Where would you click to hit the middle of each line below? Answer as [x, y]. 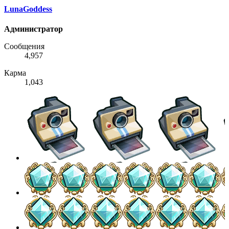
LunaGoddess [28, 9]
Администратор [33, 29]
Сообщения [24, 47]
